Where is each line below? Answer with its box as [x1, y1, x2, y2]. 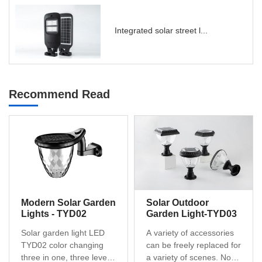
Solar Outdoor [146, 198, 209, 208]
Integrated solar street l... [115, 26, 208, 36]
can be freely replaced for [146, 240, 241, 250]
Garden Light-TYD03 [146, 209, 237, 219]
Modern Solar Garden [21, 198, 116, 208]
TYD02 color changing [21, 240, 104, 250]
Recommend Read [9, 88, 110, 101]
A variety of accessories [146, 228, 234, 238]
